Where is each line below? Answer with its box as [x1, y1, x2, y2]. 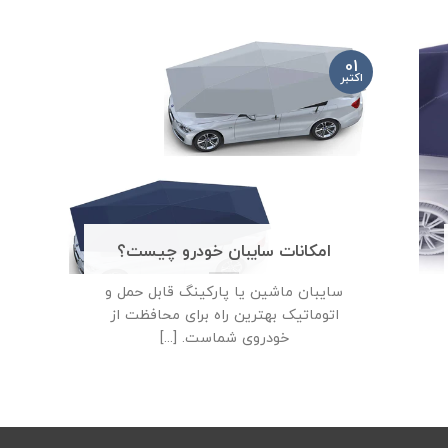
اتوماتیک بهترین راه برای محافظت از [109, 305, 339, 327]
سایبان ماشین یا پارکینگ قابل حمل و [105, 282, 343, 304]
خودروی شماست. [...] [159, 328, 289, 350]
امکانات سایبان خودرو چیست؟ [117, 240, 331, 265]
